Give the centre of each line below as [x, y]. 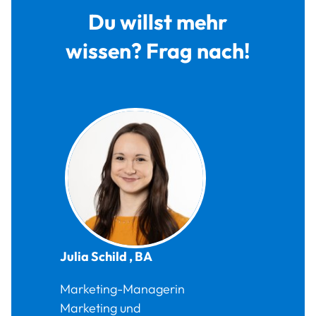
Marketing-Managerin [123, 289]
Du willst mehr [158, 22]
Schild [109, 257]
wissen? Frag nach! [158, 51]
